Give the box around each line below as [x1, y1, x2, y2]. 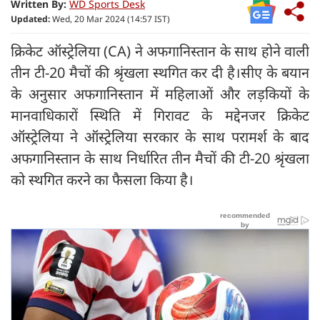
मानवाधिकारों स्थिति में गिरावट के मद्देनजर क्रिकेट [11, 105, 309, 125]
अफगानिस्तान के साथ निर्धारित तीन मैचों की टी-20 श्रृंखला [11, 148, 309, 168]
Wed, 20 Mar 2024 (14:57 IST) [50, 12, 170, 25]
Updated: [11, 12, 50, 25]
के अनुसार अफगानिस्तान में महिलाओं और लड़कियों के [11, 84, 309, 104]
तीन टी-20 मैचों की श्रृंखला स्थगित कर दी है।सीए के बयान [11, 62, 309, 82]
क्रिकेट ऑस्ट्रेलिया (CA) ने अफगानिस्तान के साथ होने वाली [11, 41, 309, 61]
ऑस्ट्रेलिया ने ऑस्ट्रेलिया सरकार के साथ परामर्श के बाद [11, 126, 309, 146]
